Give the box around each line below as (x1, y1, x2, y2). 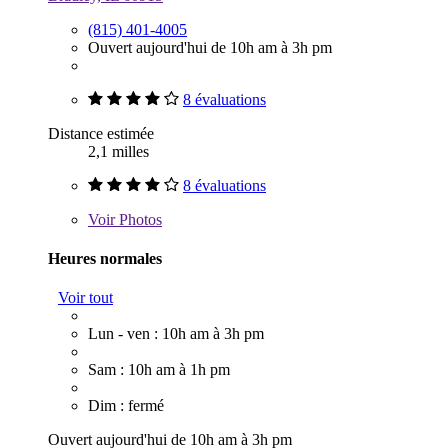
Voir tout (58, 289, 113, 307)
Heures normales (48, 249, 162, 267)
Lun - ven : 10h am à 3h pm (88, 325, 264, 343)
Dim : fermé (88, 397, 164, 415)
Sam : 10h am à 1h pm (88, 361, 230, 379)
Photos (115, 210, 162, 228)
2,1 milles (88, 142, 149, 160)
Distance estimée (48, 124, 154, 142)
